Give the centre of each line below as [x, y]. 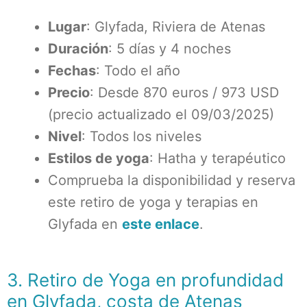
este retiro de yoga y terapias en [153, 202]
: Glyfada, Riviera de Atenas [176, 27]
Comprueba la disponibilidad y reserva [172, 180]
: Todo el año [138, 71]
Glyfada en [85, 224]
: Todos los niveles [142, 136]
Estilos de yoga [99, 158]
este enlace [161, 224]
